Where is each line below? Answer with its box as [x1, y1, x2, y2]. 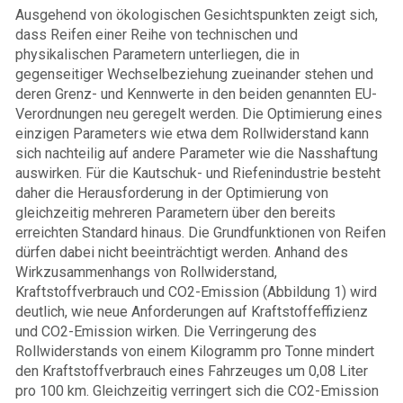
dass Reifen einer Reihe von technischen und [15, 26, 298, 44]
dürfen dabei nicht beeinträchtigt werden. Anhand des [15, 244, 348, 262]
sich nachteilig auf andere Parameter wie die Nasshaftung [15, 145, 378, 163]
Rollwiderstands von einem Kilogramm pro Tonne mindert [15, 343, 374, 361]
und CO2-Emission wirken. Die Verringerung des [15, 323, 317, 341]
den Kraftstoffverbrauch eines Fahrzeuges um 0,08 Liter [15, 363, 368, 381]
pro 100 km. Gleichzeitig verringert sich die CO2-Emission [15, 382, 379, 400]
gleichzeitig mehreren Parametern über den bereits [15, 204, 336, 222]
